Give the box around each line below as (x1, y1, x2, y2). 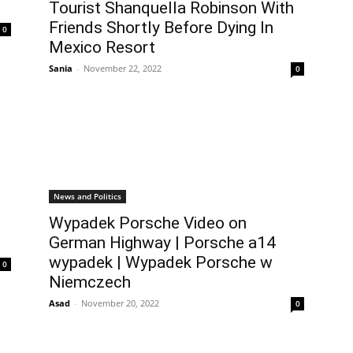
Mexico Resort (49, 38, 155, 57)
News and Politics (54, 191, 121, 202)
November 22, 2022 (84, 62, 162, 74)
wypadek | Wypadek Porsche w (49, 253, 273, 272)
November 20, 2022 (81, 297, 159, 309)
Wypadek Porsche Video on (49, 214, 247, 232)
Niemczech (49, 273, 131, 292)
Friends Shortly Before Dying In (49, 18, 273, 37)
